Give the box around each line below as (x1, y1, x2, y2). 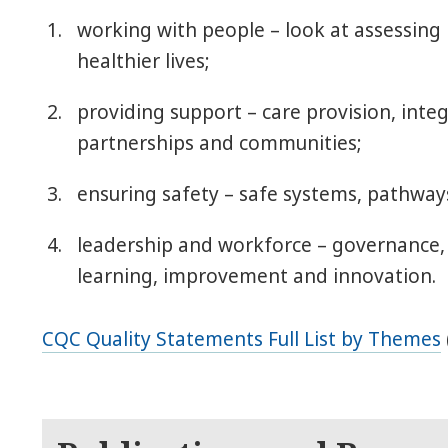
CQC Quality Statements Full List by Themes (42, 325, 442, 352)
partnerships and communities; (77, 129, 363, 156)
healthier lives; (77, 47, 211, 74)
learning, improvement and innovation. (77, 262, 437, 289)
